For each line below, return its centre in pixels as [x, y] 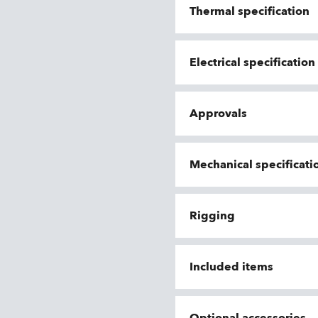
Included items [231, 267]
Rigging [212, 216]
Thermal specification [250, 11]
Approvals [218, 114]
